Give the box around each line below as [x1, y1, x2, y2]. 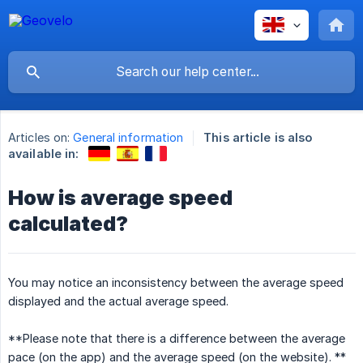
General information [73, 130, 184, 145]
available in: [8, 147, 79, 160]
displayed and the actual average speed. [8, 293, 228, 308]
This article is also [203, 130, 313, 145]
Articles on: [8, 130, 70, 145]
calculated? [8, 211, 128, 236]
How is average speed [8, 185, 233, 210]
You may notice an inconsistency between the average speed [8, 275, 344, 289]
